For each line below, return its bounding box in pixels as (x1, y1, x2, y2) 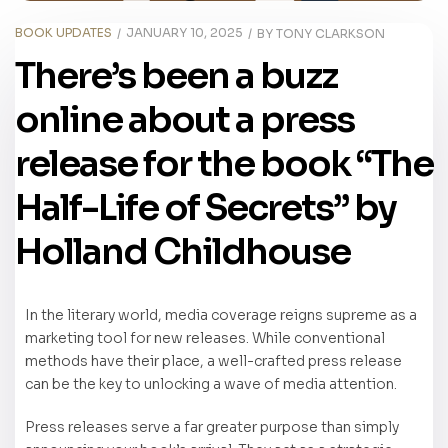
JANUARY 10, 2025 (126, 25, 243, 41)
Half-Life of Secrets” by (15, 185, 396, 231)
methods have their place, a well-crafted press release (25, 352, 402, 371)
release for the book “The (15, 141, 433, 187)
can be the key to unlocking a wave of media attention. (25, 375, 397, 394)
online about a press (15, 97, 354, 143)
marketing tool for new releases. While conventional (25, 329, 385, 348)
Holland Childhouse (15, 229, 350, 275)
